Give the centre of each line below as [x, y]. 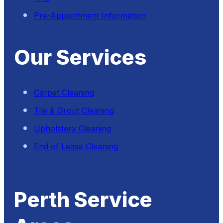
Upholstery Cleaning [72, 129]
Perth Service [83, 200]
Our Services [80, 57]
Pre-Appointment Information [90, 15]
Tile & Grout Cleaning [74, 111]
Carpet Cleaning [64, 93]
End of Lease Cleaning [76, 147]
